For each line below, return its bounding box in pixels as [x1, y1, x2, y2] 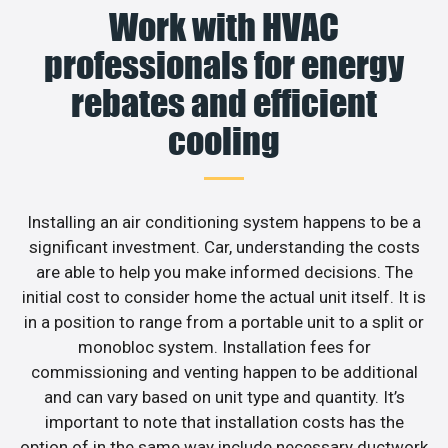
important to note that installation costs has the [44, 411, 404, 432]
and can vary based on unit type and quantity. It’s [43, 386, 405, 407]
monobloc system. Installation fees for [77, 336, 371, 357]
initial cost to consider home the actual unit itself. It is [22, 286, 426, 307]
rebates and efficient [71, 80, 377, 125]
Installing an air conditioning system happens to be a [27, 211, 421, 232]
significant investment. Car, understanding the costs [28, 236, 420, 257]
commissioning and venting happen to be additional [30, 361, 418, 382]
